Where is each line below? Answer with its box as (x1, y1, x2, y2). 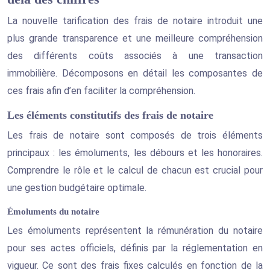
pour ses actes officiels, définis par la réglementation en (7, 242, 263, 254)
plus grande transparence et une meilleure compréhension (7, 32, 263, 44)
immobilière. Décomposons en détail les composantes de (7, 67, 263, 79)
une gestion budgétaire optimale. (7, 181, 146, 193)
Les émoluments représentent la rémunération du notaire (7, 224, 263, 236)
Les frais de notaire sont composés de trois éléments (7, 129, 263, 141)
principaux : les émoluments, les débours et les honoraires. (7, 146, 263, 159)
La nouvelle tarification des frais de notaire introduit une (7, 14, 263, 27)
